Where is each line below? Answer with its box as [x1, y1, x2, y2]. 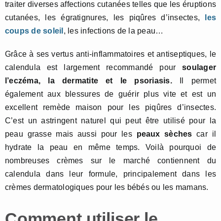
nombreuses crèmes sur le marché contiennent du [5, 156, 216, 165]
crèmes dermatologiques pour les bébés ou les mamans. [5, 183, 209, 192]
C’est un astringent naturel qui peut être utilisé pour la [5, 116, 216, 125]
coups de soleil [5, 27, 64, 36]
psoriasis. [134, 76, 172, 85]
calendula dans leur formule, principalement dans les [5, 170, 216, 179]
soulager [182, 63, 216, 72]
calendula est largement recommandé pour [5, 63, 183, 72]
